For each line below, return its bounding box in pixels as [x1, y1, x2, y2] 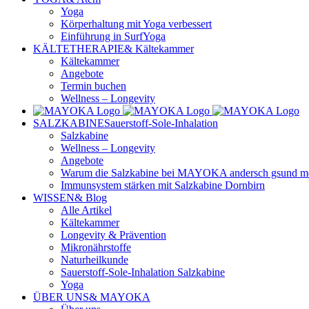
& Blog [74, 192, 107, 204]
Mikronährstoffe [61, 241, 131, 254]
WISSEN [33, 192, 74, 204]
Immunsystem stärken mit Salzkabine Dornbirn [61, 179, 265, 192]
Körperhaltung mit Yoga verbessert [61, 18, 212, 30]
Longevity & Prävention [61, 229, 166, 241]
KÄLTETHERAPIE [33, 43, 124, 55]
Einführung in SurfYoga [61, 30, 166, 43]
